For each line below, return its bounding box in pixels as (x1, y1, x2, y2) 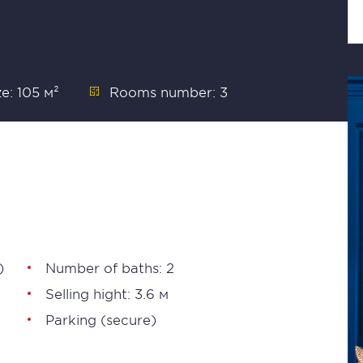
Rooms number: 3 (109, 83, 228, 100)
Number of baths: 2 (45, 259, 174, 275)
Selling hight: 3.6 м (45, 285, 169, 301)
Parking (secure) (45, 311, 156, 327)
